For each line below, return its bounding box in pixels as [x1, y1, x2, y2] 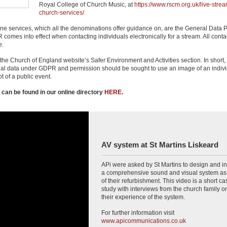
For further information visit [101, 209, 174, 216]
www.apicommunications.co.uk [101, 217, 186, 224]
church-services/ [39, 9, 84, 16]
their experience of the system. [101, 194, 185, 201]
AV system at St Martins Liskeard [101, 141, 218, 149]
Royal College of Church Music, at [39, 1, 134, 8]
